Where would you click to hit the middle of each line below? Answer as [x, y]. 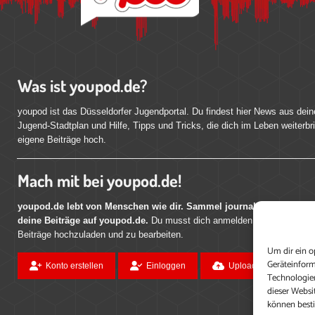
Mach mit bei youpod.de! [99, 180]
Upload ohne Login [265, 265]
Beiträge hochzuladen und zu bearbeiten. [100, 234]
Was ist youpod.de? [82, 85]
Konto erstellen [74, 265]
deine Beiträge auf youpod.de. [83, 220]
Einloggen [166, 265]
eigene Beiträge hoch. [62, 139]
